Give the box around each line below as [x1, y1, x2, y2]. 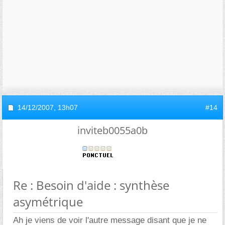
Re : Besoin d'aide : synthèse [13, 176, 169, 193]
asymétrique [13, 193, 83, 210]
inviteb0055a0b [77, 123, 148, 137]
